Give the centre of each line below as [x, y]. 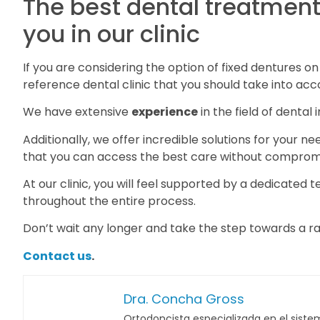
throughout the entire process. [109, 201]
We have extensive [77, 112]
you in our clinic [111, 34]
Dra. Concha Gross [184, 299]
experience [165, 112]
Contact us [57, 256]
